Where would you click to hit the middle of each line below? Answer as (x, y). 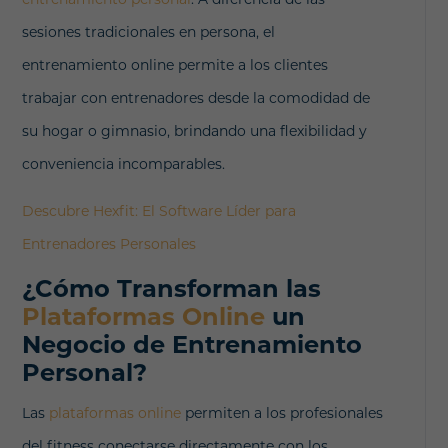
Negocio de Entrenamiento (192, 344)
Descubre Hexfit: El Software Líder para (159, 210)
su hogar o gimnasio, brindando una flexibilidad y (195, 130)
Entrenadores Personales (109, 243)
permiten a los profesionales (282, 412)
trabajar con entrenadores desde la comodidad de (196, 97)
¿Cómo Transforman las (172, 288)
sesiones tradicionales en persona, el (149, 31)
